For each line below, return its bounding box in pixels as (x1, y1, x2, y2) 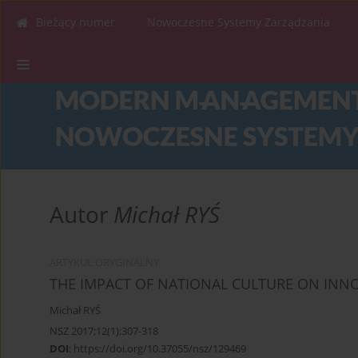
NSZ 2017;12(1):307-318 (50, 324, 158, 339)
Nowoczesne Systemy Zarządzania (147, 14, 330, 30)
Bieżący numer (36, 14, 115, 30)
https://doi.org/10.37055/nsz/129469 (74, 341, 246, 356)
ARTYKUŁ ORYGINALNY (50, 256, 159, 270)
